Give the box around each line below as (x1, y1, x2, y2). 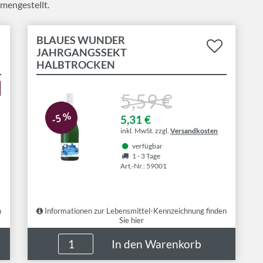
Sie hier (119, 215, 144, 225)
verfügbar (132, 141, 163, 150)
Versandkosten (170, 126, 218, 135)
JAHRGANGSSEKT (36, 46, 127, 59)
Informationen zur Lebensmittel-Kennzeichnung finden (43, 206, 227, 215)
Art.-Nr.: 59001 (120, 161, 167, 170)
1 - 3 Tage (132, 151, 160, 160)
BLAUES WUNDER (36, 34, 125, 46)
